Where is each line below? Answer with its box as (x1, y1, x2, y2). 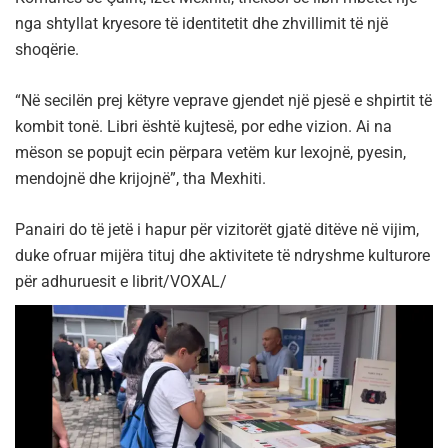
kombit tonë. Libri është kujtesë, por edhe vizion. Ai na (15, 116, 392, 136)
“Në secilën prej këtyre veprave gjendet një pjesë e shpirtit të (15, 90, 432, 110)
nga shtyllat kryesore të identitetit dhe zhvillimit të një (15, 13, 388, 33)
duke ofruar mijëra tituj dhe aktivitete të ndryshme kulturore (15, 245, 430, 265)
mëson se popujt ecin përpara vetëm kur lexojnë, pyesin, (15, 142, 406, 162)
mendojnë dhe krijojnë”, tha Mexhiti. (15, 168, 266, 188)
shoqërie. (15, 39, 79, 59)
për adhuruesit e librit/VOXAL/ (15, 271, 227, 291)
